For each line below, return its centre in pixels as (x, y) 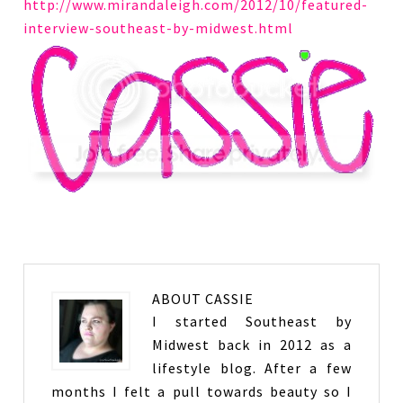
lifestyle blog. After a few (252, 368)
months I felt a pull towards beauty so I (201, 392)
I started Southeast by (252, 322)
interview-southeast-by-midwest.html (159, 28)
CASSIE (230, 299)
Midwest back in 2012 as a (252, 345)
